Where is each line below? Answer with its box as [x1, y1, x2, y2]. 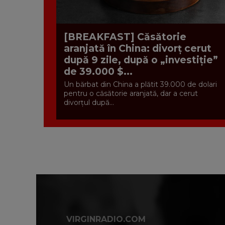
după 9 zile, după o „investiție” [64, 54, 218, 66]
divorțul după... [64, 98, 114, 107]
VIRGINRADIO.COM [66, 214, 146, 224]
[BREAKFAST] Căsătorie [64, 31, 186, 43]
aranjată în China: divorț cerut [64, 43, 211, 55]
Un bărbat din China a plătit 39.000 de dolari [64, 80, 217, 89]
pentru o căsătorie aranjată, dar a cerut [64, 89, 198, 98]
